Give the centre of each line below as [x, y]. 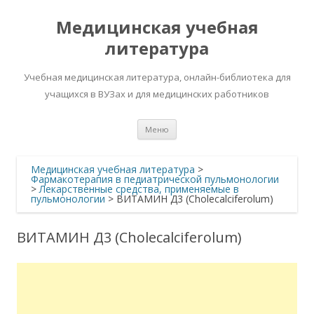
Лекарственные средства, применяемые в [139, 189]
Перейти [197, 124]
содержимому [210, 143]
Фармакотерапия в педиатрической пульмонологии [155, 179]
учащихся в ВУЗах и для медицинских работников [157, 94]
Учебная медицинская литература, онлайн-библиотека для [157, 77]
